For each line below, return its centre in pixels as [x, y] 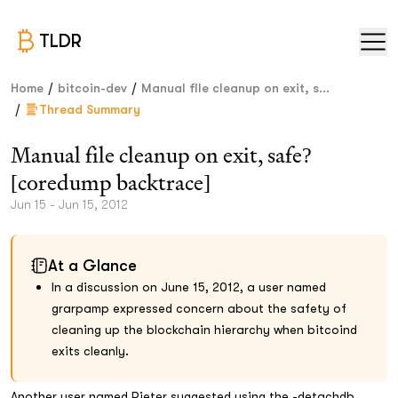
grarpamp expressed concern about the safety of [199, 308]
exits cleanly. [90, 351]
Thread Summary [90, 109]
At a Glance [92, 266]
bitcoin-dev [92, 88]
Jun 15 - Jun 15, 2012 [69, 204]
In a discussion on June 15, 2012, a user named [189, 287]
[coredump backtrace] [111, 183]
